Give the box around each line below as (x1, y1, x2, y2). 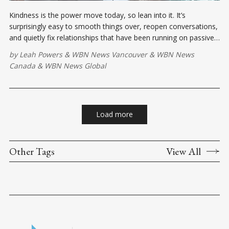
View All (166, 144, 201, 158)
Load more (96, 109, 133, 119)
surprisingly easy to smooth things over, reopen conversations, (9, 21, 218, 31)
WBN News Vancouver (72, 49, 147, 59)
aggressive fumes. (9, 43, 69, 54)
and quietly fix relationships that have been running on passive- (9, 32, 217, 42)
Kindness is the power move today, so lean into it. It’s (9, 10, 186, 20)
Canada (9, 60, 35, 71)
